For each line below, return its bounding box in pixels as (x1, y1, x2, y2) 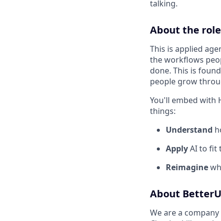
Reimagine (166, 162, 208, 173)
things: (150, 106, 176, 116)
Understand (166, 124, 213, 135)
